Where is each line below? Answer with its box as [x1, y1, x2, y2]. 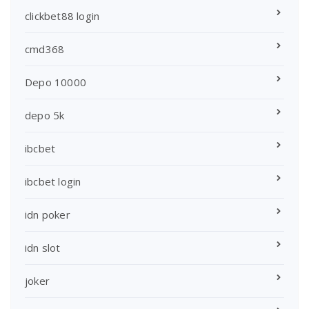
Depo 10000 [25, 75, 86, 90]
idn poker [25, 208, 70, 222]
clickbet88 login [25, 9, 100, 23]
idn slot [25, 241, 61, 255]
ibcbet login [25, 175, 81, 189]
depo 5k [25, 108, 65, 123]
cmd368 [25, 42, 65, 57]
